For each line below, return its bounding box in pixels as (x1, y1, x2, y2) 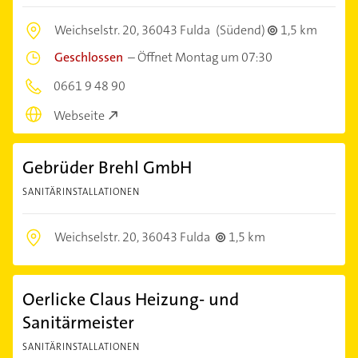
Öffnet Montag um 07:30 (137, 49, 272, 66)
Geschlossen (54, 49, 123, 66)
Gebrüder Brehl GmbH (22, 155, 192, 179)
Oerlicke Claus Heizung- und (22, 287, 239, 311)
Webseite (54, 106, 105, 124)
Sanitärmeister (22, 310, 134, 334)
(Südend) (213, 22, 268, 38)
